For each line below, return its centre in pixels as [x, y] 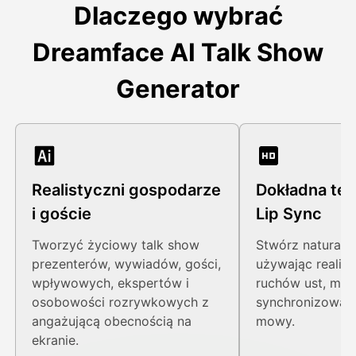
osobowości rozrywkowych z [121, 302]
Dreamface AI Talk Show [178, 52]
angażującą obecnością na [112, 321]
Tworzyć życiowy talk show [116, 245]
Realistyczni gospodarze [127, 190]
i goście [62, 214]
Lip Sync [289, 214]
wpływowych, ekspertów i [111, 283]
